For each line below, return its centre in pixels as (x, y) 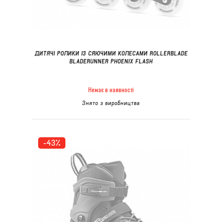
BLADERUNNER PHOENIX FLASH (111, 61)
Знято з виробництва (111, 103)
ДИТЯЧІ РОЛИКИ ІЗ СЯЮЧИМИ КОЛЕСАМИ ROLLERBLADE (111, 53)
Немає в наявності (111, 90)
